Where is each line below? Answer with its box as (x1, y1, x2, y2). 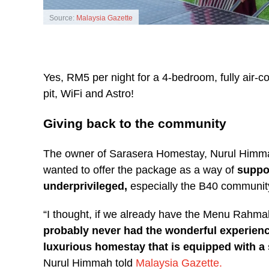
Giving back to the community (43, 116, 226, 131)
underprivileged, (43, 180, 127, 193)
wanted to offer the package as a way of (43, 164, 234, 177)
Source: (49, 14, 76, 23)
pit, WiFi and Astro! (43, 88, 134, 100)
